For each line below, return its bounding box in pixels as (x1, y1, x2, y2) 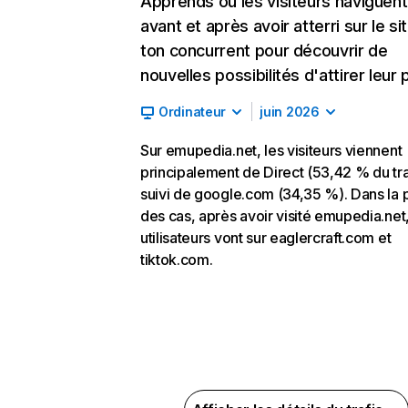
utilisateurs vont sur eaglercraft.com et (140, 229, 392, 247)
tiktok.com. (140, 250, 213, 269)
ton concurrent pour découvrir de (140, 41, 388, 60)
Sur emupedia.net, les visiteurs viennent (140, 141, 403, 159)
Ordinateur (158, 104, 227, 119)
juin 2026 (260, 104, 320, 119)
